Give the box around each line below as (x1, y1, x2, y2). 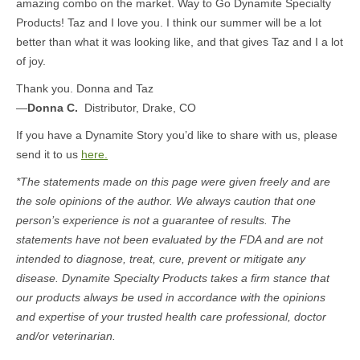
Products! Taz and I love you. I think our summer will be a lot (16, 16, 321, 29)
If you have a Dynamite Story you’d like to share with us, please (16, 129, 337, 141)
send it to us (16, 148, 81, 161)
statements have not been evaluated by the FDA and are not (16, 233, 323, 246)
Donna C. (27, 101, 84, 114)
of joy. (16, 55, 46, 67)
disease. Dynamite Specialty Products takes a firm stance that (16, 272, 329, 284)
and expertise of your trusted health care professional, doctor (16, 310, 326, 323)
